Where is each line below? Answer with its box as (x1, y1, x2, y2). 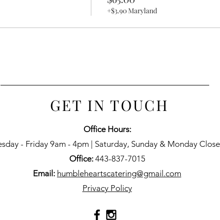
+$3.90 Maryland (107, 6, 157, 15)
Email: (33, 168, 55, 178)
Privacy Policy (82, 183, 132, 193)
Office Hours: (83, 124, 131, 134)
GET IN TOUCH (50, 95, 169, 115)
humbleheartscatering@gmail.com (57, 168, 181, 178)
